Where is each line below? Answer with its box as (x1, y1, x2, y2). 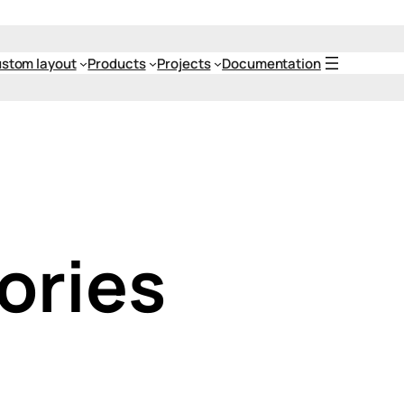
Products (87, 54, 146, 72)
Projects (157, 54, 211, 72)
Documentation (222, 54, 321, 72)
